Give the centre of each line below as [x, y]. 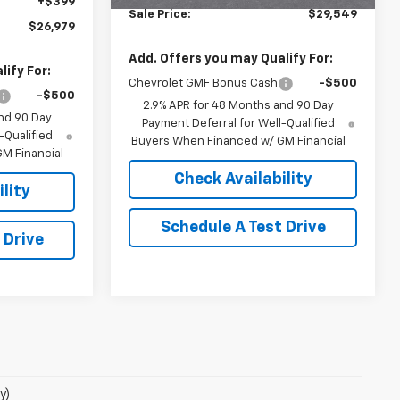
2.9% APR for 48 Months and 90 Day [239, 106]
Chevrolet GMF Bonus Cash [204, 84]
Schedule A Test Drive [243, 228]
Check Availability [243, 180]
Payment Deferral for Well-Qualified [239, 124]
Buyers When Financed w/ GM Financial [239, 142]
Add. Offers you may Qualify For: [231, 59]
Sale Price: [160, 15]
